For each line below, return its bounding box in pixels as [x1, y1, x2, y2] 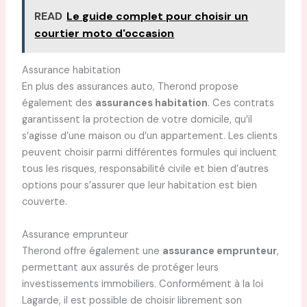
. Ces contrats [207, 97, 274, 110]
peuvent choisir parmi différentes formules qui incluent [21, 146, 277, 160]
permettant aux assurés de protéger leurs [21, 260, 219, 274]
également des [21, 97, 95, 110]
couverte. [21, 195, 67, 209]
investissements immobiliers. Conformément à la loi [21, 277, 263, 291]
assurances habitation [95, 97, 208, 110]
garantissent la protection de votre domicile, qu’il [21, 113, 252, 127]
